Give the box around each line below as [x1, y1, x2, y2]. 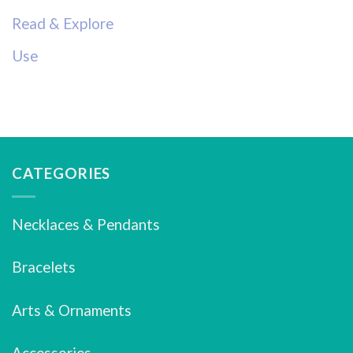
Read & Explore [12, 13, 113, 32]
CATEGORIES [12, 164, 111, 183]
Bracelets [12, 258, 76, 277]
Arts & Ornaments [12, 300, 132, 319]
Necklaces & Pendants [12, 214, 160, 233]
